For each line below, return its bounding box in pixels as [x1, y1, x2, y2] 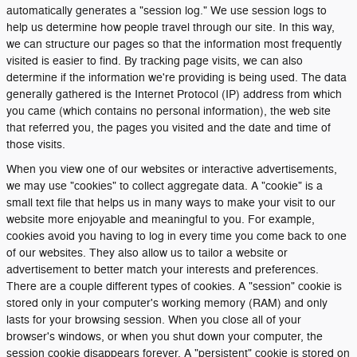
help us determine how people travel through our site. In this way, [6, 21, 335, 34]
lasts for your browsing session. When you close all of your [6, 313, 301, 327]
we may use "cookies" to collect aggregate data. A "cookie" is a [6, 179, 323, 193]
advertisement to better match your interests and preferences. [6, 263, 319, 277]
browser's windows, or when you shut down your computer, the [6, 330, 323, 343]
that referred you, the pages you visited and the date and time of [6, 121, 331, 135]
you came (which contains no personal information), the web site [6, 104, 331, 118]
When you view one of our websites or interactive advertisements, [6, 163, 337, 176]
